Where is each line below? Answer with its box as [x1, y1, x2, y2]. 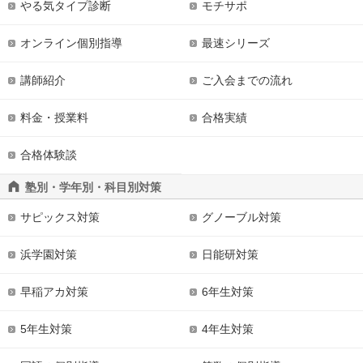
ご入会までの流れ [202, 74, 293, 87]
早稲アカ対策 [20, 285, 88, 298]
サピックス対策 [20, 211, 100, 224]
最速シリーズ [202, 36, 270, 49]
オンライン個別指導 [20, 36, 122, 49]
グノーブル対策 [202, 211, 281, 224]
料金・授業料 [20, 111, 88, 124]
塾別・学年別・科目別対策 [25, 180, 161, 194]
